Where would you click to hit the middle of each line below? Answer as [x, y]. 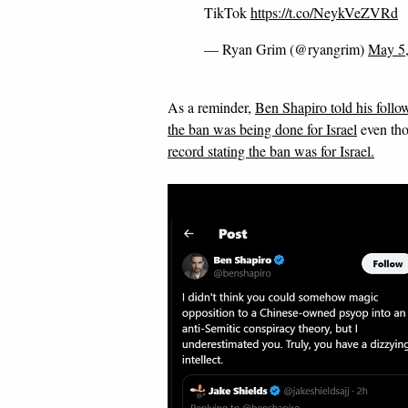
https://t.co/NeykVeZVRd [324, 12]
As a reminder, [211, 107]
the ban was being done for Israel [262, 129]
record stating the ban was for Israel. [271, 151]
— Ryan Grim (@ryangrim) [286, 49]
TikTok [227, 12]
